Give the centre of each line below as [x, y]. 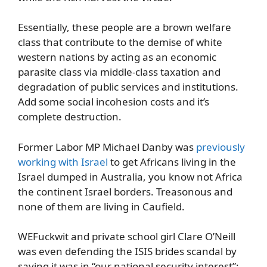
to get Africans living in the [172, 162]
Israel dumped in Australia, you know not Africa [130, 176]
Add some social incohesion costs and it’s [114, 102]
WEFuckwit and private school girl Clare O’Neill [127, 237]
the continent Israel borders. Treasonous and [125, 191]
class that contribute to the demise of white [120, 42]
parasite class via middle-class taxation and [119, 72]
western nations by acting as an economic [117, 57]
